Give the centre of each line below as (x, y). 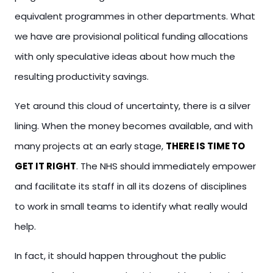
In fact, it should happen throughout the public (120, 256)
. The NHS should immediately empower (166, 166)
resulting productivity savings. (82, 76)
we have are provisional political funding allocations (131, 36)
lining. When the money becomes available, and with (134, 126)
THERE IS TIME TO (205, 146)
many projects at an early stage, (90, 146)
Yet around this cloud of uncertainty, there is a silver (133, 106)
